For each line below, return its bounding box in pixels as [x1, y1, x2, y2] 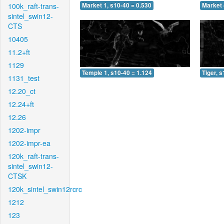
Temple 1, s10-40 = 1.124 [82, 68, 152, 77]
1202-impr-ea [8, 138, 50, 148]
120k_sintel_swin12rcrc [8, 184, 82, 194]
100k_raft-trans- [8, 1, 59, 11]
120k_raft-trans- [8, 151, 59, 161]
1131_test [8, 73, 39, 83]
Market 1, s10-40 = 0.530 [82, 1, 151, 10]
